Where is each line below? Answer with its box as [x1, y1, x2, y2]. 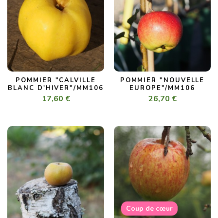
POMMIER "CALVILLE [16, 76, 96, 85]
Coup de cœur [126, 204, 173, 214]
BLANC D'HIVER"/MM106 [8, 84, 104, 93]
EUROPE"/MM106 [129, 84, 195, 93]
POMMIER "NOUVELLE [120, 76, 205, 85]
